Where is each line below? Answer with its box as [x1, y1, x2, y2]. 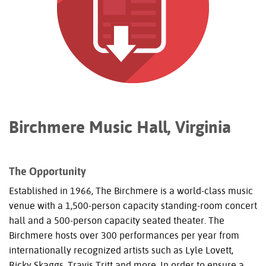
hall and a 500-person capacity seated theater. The [9, 214, 224, 226]
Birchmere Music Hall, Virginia [9, 117, 231, 137]
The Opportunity [9, 164, 86, 178]
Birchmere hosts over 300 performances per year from [9, 229, 239, 241]
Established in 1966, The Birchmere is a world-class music [9, 185, 253, 197]
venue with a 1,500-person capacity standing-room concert [9, 199, 257, 211]
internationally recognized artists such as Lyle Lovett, [9, 244, 233, 256]
